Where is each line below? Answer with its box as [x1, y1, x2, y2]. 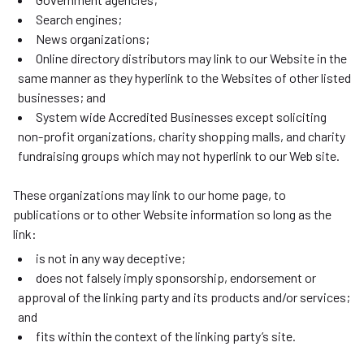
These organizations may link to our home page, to [13, 187, 286, 202]
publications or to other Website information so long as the [13, 206, 331, 222]
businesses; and [18, 89, 106, 105]
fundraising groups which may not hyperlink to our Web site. [18, 148, 340, 163]
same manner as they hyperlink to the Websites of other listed [18, 70, 351, 85]
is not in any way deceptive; [36, 250, 185, 266]
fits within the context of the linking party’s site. [36, 328, 296, 344]
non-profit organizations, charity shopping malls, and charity [18, 128, 345, 144]
